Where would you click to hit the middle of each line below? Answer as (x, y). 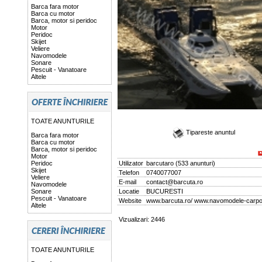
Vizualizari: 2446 (142, 219)
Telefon (129, 173)
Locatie (129, 191)
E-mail (127, 182)
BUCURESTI (164, 191)
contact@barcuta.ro (174, 182)
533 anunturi (195, 163)
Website (130, 201)
